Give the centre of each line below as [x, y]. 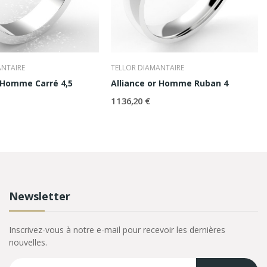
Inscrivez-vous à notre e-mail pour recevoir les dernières [117, 230]
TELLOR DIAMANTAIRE [148, 68]
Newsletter [39, 196]
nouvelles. [28, 243]
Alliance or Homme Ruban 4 [170, 83]
